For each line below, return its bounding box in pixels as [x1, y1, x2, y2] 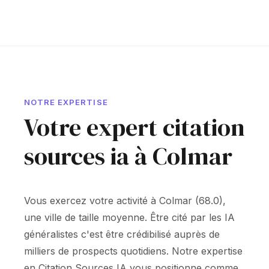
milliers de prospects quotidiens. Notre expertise [24, 245, 243, 257]
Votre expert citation [24, 111, 245, 144]
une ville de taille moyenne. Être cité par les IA [24, 211, 235, 223]
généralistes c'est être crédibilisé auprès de [24, 228, 220, 240]
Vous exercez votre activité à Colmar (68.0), [24, 195, 226, 207]
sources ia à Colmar [24, 140, 232, 172]
